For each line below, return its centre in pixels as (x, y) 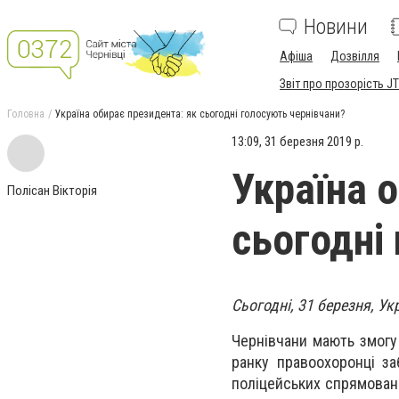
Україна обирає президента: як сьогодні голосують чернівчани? (200, 114)
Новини (336, 27)
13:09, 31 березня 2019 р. (297, 142)
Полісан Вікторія (52, 191)
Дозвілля (355, 56)
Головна (26, 114)
